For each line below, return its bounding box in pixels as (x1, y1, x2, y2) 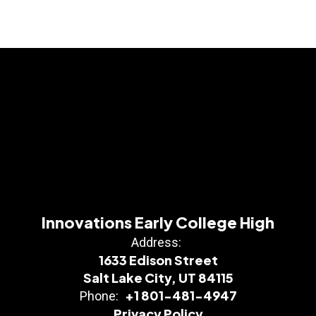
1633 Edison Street (98, 251, 218, 268)
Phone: (79, 288, 119, 303)
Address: (131, 234, 181, 250)
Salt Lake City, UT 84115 (83, 269, 233, 286)
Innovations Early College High (42, 212, 274, 232)
